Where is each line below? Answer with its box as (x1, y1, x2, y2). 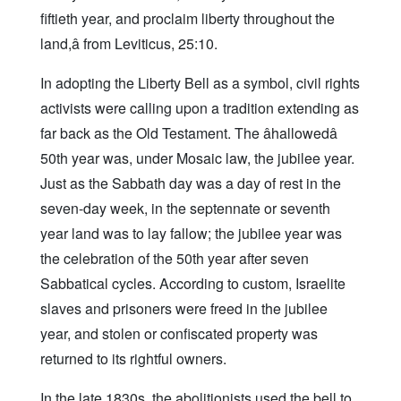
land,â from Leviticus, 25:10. (40, 33, 218, 55)
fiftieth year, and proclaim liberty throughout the (40, 8, 335, 30)
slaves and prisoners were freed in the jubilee (40, 298, 328, 320)
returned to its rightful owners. (40, 348, 226, 370)
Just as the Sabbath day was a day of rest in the (40, 173, 341, 194)
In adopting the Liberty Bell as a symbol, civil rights (40, 73, 360, 94)
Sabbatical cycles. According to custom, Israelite (40, 273, 346, 294)
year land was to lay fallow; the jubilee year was (40, 223, 342, 244)
